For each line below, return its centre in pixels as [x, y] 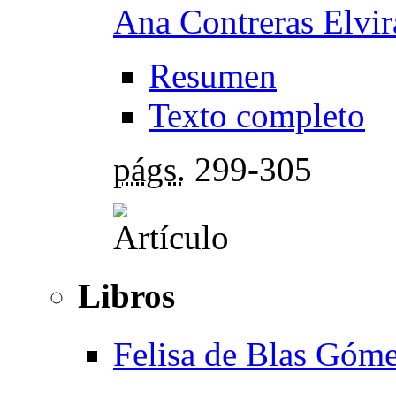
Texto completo [257, 115]
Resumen [213, 75]
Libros [126, 295]
